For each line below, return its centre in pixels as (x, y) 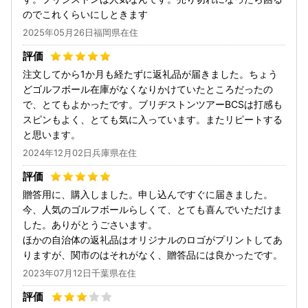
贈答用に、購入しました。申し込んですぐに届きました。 (148, 195)
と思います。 (52, 135)
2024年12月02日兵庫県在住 (80, 153)
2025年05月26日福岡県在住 (80, 33)
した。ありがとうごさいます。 (90, 225)
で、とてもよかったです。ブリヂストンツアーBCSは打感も (153, 104)
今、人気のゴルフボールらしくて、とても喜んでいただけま (153, 210)
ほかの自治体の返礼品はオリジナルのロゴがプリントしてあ (153, 240)
